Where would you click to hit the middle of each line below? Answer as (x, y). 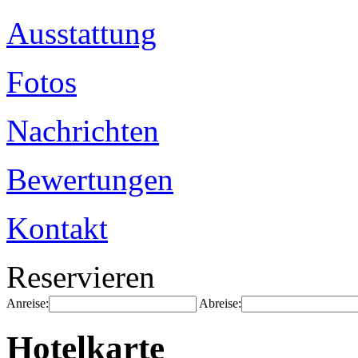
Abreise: (220, 303)
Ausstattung (82, 33)
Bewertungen (90, 179)
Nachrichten (83, 131)
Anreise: (28, 303)
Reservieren (81, 277)
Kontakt (57, 228)
